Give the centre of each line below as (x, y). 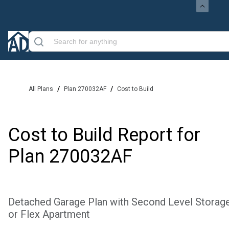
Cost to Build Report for (104, 135)
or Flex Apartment (49, 214)
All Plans (41, 89)
